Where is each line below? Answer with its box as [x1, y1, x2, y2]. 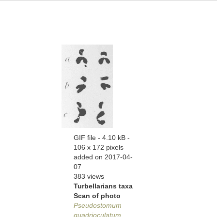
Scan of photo [74, 192, 121, 200]
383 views [74, 172, 104, 180]
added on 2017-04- [74, 153, 133, 161]
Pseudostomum [74, 201, 122, 209]
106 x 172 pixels [74, 143, 124, 151]
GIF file [74, 134, 96, 141]
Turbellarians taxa [74, 182, 133, 190]
